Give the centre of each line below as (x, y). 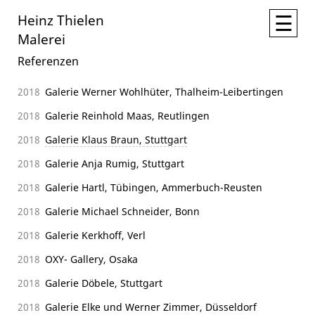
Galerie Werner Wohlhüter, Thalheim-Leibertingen (164, 91)
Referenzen (48, 61)
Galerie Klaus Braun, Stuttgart (116, 139)
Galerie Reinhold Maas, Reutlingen (127, 115)
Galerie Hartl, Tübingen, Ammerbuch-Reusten (154, 187)
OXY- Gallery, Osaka (91, 259)
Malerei (41, 39)
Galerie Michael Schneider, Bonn (122, 211)
